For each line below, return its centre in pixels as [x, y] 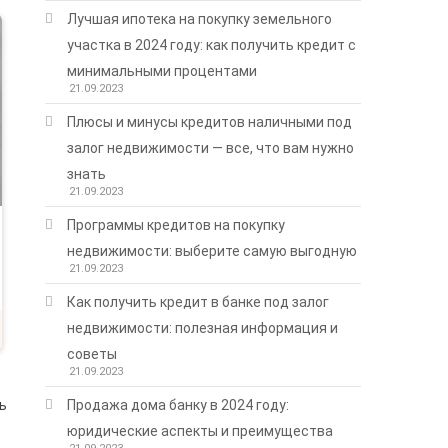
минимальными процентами [162, 70]
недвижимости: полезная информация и [203, 327]
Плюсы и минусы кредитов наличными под [210, 121]
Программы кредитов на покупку [176, 224]
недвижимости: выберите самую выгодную [212, 250]
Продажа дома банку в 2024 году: [178, 404]
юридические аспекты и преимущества [200, 430]
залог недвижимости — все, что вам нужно [211, 147]
